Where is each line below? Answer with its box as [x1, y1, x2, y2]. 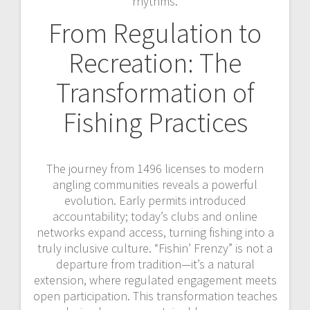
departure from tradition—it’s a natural [55, 255, 255, 272]
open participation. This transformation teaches [33, 287, 277, 304]
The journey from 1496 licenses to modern [46, 160, 264, 176]
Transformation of [55, 75, 255, 110]
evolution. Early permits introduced [64, 192, 246, 208]
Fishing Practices [62, 104, 248, 140]
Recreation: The [69, 45, 241, 80]
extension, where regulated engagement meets [33, 271, 277, 288]
